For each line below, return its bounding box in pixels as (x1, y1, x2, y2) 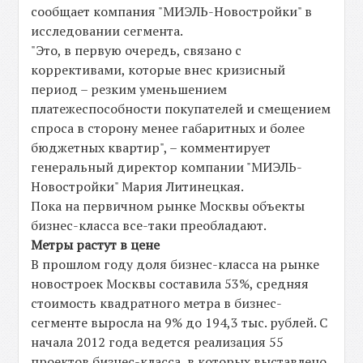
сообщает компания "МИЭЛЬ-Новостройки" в (31, 2, 313, 20)
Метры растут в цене (31, 236, 160, 254)
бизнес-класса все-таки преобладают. (31, 216, 267, 234)
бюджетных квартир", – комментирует (31, 139, 271, 156)
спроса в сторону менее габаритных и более (31, 119, 305, 137)
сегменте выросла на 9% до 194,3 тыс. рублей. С (31, 314, 328, 331)
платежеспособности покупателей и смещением (31, 100, 331, 117)
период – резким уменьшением (31, 80, 228, 98)
